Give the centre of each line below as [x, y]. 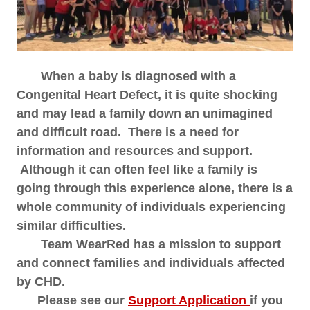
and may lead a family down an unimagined [145, 113]
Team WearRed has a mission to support [149, 244]
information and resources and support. [135, 151]
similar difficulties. [73, 225]
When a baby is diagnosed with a [126, 76]
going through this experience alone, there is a [155, 188]
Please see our [72, 300]
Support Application [189, 300]
